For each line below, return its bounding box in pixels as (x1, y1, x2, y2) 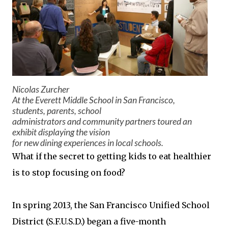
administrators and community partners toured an (12, 116, 192, 127)
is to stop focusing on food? (12, 167, 125, 178)
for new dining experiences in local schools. (12, 137, 163, 148)
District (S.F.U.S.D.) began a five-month (12, 216, 166, 226)
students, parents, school (12, 105, 101, 116)
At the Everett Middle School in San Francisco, (12, 95, 175, 105)
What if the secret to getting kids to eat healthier (12, 151, 211, 161)
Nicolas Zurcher (12, 84, 69, 95)
